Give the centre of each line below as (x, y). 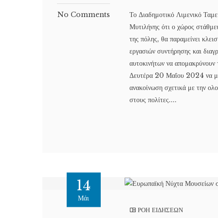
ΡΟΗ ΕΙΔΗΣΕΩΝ (161, 210)
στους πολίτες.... (153, 100)
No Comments (83, 15)
